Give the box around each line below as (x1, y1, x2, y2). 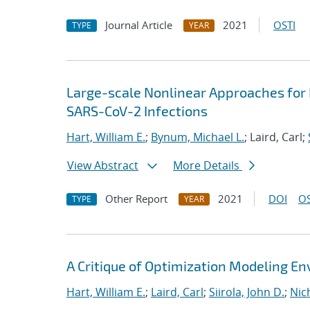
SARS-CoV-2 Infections (66, 102, 208, 119)
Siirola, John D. (209, 284, 284, 300)
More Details (173, 158, 242, 173)
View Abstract (67, 158, 138, 173)
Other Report (105, 192, 167, 206)
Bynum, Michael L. (151, 129, 244, 145)
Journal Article (105, 18, 172, 32)
